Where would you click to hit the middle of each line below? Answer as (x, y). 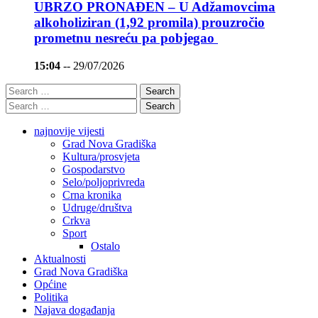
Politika (51, 297)
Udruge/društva (97, 207)
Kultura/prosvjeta (101, 156)
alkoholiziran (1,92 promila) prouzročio (149, 23)
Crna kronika (92, 194)
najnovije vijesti (69, 131)
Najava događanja (75, 309)
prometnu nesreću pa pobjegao (126, 38)
